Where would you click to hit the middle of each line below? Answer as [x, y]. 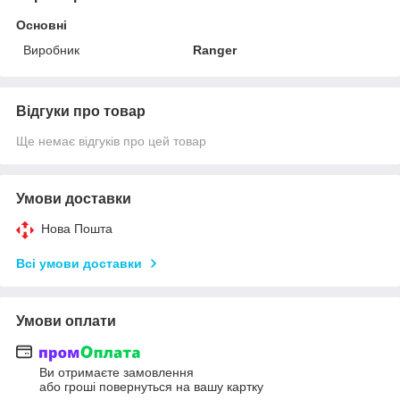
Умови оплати [66, 321]
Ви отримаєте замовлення [117, 373]
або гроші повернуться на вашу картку [151, 387]
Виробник [51, 50]
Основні [42, 25]
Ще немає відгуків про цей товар [111, 141]
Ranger [215, 50]
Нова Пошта [77, 228]
